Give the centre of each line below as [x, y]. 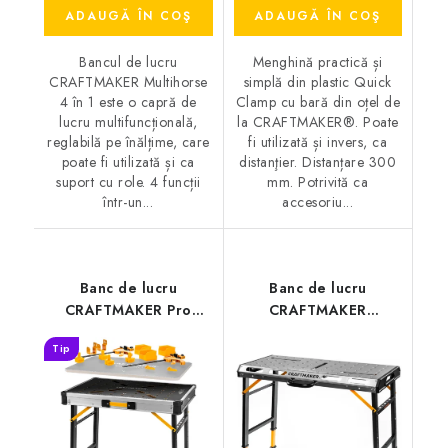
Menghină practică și [317, 61]
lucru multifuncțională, [128, 121]
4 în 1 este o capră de [128, 101]
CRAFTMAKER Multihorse [128, 81]
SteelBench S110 [317, 331]
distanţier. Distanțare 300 [318, 161]
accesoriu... [318, 201]
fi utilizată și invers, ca [318, 141]
